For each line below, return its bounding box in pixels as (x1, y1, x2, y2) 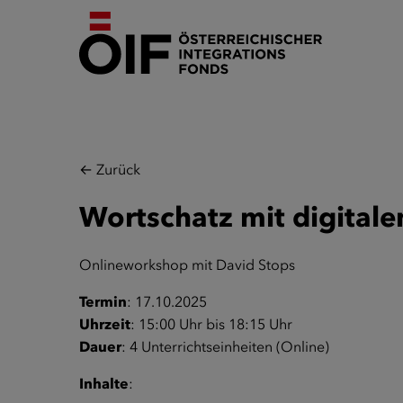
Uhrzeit (79, 315, 130, 333)
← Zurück (79, 161, 140, 178)
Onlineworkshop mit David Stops (79, 255, 295, 273)
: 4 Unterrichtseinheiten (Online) (121, 337, 329, 355)
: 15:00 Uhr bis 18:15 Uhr (130, 315, 292, 333)
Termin (79, 292, 127, 310)
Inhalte (79, 374, 129, 392)
